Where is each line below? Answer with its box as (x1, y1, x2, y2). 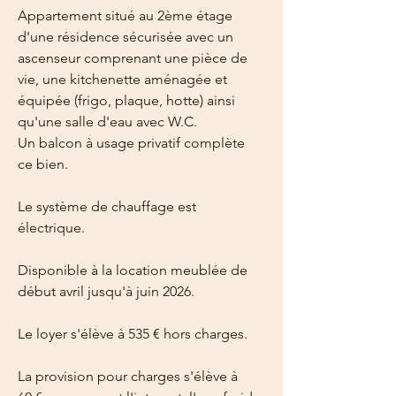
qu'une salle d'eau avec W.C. (18, 113, 197, 130)
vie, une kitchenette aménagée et (18, 71, 231, 88)
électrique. (18, 219, 85, 236)
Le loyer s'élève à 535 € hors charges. (18, 325, 247, 342)
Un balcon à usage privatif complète (18, 134, 248, 151)
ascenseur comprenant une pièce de (18, 49, 251, 66)
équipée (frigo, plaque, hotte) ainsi (18, 92, 239, 109)
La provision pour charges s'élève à (18, 368, 241, 385)
